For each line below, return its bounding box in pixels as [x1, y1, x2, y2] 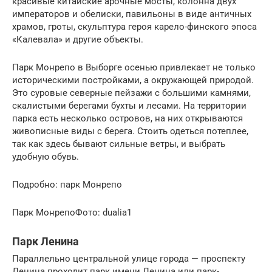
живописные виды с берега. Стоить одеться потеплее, [12, 125, 248, 137]
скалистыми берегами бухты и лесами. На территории [12, 100, 246, 111]
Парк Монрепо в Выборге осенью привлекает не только [12, 61, 256, 73]
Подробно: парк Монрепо [12, 178, 122, 190]
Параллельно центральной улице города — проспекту [12, 253, 245, 264]
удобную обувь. [12, 151, 79, 162]
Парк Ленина [12, 234, 79, 248]
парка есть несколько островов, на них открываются [12, 112, 243, 124]
